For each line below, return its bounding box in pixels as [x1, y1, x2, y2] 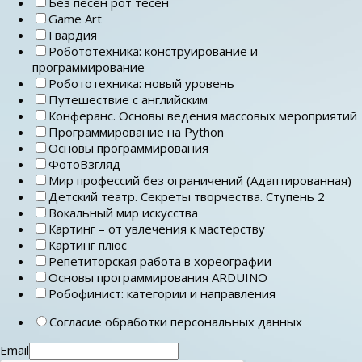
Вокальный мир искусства [48, 204, 198, 221]
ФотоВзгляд [48, 155, 120, 172]
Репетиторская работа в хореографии [48, 252, 271, 269]
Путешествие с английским [48, 90, 208, 107]
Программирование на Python [48, 123, 224, 140]
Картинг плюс [48, 236, 127, 253]
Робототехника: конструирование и [48, 42, 258, 59]
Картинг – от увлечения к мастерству [48, 220, 265, 237]
